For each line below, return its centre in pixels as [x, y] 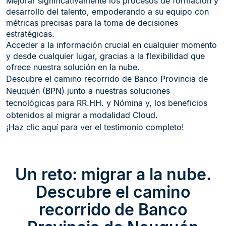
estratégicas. [30, 34]
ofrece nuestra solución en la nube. [73, 67]
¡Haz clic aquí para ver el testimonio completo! [95, 127]
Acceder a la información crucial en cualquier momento [111, 45]
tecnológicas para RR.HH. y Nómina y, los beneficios [107, 103]
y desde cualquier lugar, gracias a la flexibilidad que [105, 56]
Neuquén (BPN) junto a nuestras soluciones [88, 91]
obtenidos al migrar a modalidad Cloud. [82, 115]
